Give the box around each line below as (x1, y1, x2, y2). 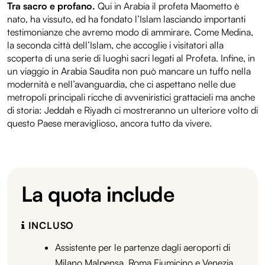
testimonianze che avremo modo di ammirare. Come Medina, (7, 25, 253, 38)
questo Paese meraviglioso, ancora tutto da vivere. (7, 117, 212, 129)
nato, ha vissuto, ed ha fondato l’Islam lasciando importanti (7, 12, 245, 25)
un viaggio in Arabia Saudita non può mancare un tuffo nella (7, 64, 251, 77)
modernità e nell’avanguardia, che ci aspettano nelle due (7, 77, 235, 90)
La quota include (21, 180, 174, 206)
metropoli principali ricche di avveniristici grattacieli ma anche (7, 91, 255, 103)
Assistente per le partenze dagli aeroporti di (55, 241, 230, 253)
